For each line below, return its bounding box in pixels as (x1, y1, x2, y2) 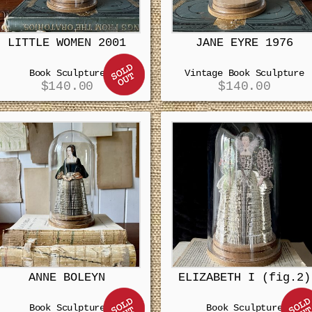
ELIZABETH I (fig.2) (178, 271, 311, 285)
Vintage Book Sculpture (185, 68, 304, 79)
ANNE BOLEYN (29, 271, 106, 285)
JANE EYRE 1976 (195, 36, 293, 50)
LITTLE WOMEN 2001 (8, 36, 127, 50)
